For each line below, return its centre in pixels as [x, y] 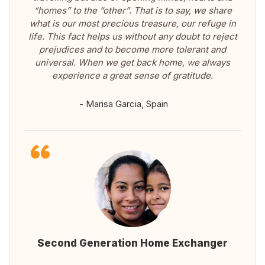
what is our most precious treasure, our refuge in [132, 24]
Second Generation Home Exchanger [132, 243]
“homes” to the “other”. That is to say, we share [132, 11]
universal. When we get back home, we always [132, 63]
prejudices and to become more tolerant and [132, 50]
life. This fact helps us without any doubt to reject [132, 37]
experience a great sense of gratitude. [132, 76]
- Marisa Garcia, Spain [124, 104]
